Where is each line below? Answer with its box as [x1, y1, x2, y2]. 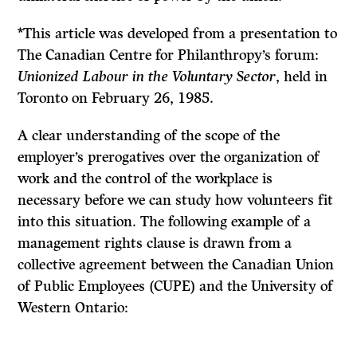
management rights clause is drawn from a [18, 234, 292, 253]
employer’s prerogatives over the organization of [18, 148, 320, 167]
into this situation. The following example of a [18, 213, 312, 231]
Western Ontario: [18, 299, 129, 317]
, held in [276, 68, 328, 86]
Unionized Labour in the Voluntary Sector [18, 68, 277, 86]
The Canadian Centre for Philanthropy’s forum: [18, 46, 320, 65]
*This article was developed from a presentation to [18, 25, 338, 43]
